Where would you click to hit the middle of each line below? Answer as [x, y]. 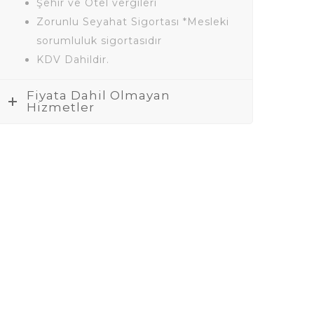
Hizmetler [61, 107]
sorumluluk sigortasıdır [99, 41]
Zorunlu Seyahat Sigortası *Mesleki [133, 22]
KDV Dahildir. [73, 60]
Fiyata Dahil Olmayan [98, 95]
